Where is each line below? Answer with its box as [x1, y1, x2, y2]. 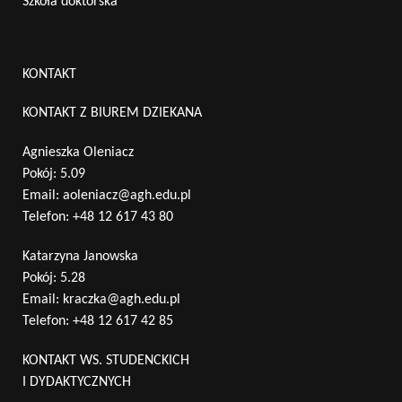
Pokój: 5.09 [22, 166, 85, 181]
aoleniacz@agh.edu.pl [63, 188, 191, 203]
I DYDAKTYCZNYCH [22, 374, 131, 389]
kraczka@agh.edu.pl [63, 292, 180, 307]
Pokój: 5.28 [22, 270, 85, 285]
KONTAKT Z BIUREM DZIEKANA [22, 105, 202, 120]
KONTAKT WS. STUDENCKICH [22, 353, 189, 368]
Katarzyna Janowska [22, 249, 138, 264]
